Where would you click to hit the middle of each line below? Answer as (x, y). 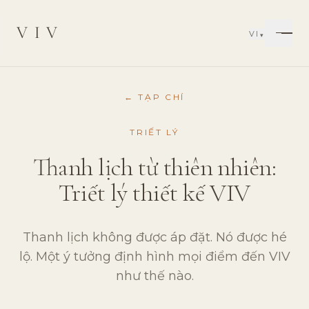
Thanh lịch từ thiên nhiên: (154, 167)
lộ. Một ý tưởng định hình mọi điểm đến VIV (154, 257)
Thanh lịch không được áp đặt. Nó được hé (154, 237)
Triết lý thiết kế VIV (154, 193)
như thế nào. (154, 276)
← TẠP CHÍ (154, 97)
